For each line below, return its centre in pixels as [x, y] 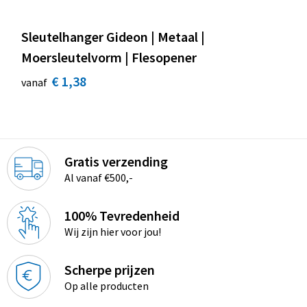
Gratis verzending [116, 161]
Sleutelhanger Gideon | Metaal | [113, 36]
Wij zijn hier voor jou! [112, 231]
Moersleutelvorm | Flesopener [109, 57]
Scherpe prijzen [109, 269]
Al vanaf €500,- [98, 177]
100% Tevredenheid [122, 215]
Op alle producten [106, 285]
